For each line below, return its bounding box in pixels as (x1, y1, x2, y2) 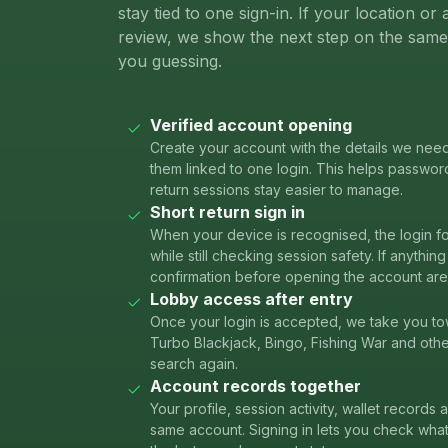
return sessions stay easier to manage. (150, 181, 403, 199)
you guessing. (118, 51, 222, 72)
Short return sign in (150, 202, 305, 223)
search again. (150, 355, 238, 373)
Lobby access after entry (150, 289, 353, 310)
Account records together (150, 376, 361, 397)
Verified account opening (150, 115, 352, 136)
